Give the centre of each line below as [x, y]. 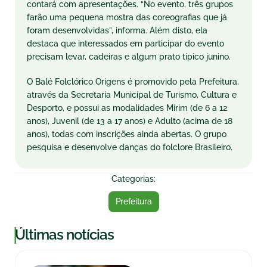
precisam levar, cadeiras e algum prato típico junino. [129, 57]
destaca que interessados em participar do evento [125, 44]
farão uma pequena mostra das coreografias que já [127, 17]
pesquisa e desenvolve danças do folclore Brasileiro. [130, 147]
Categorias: [133, 179]
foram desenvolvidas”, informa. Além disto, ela [117, 30]
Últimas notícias [64, 235]
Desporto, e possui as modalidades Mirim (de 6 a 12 [127, 108]
